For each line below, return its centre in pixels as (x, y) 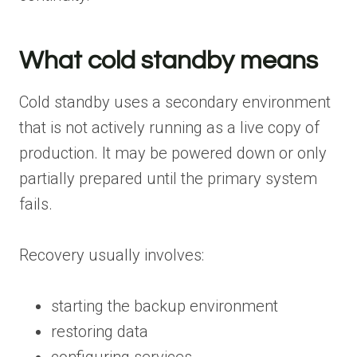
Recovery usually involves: (112, 255)
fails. (36, 204)
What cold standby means (169, 61)
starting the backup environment (165, 306)
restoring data (100, 331)
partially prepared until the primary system (168, 178)
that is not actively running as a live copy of (169, 127)
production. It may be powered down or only (173, 153)
